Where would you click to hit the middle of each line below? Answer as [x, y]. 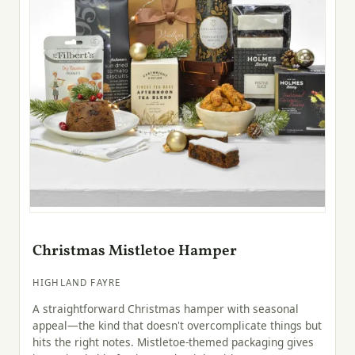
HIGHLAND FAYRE [77, 282]
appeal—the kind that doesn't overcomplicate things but [177, 326]
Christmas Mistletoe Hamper [135, 251]
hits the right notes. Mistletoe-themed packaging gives [173, 342]
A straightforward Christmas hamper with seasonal [166, 309]
